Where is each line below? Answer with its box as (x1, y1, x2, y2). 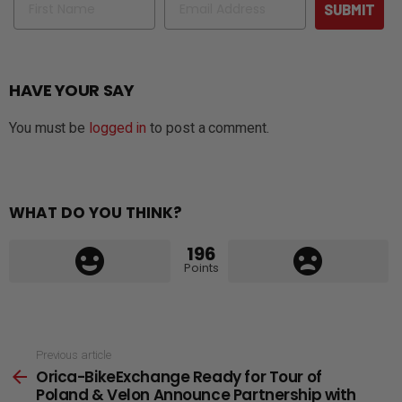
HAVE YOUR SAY (9, 78, 135, 101)
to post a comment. (146, 118, 269, 136)
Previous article (36, 347, 111, 362)
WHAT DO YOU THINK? (9, 201, 182, 223)
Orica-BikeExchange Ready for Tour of (36, 366, 322, 389)
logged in (89, 118, 147, 136)
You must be (9, 118, 90, 136)
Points (183, 258, 219, 276)
